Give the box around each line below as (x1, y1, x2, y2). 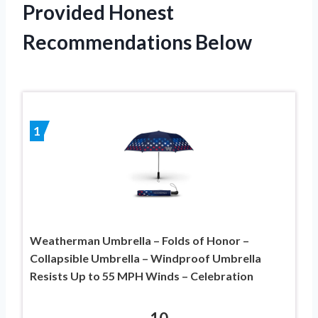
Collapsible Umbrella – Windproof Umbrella (30, 251, 261, 265)
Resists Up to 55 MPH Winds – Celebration (30, 268, 253, 283)
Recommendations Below (23, 29, 252, 54)
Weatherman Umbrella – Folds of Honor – (30, 233, 249, 247)
